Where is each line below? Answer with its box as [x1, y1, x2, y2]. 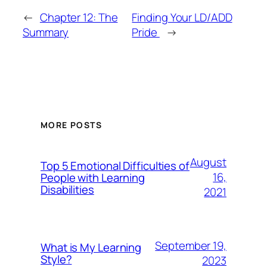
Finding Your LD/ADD [132, 9, 232, 25]
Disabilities [41, 181, 94, 197]
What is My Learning [41, 239, 142, 255]
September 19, [155, 237, 226, 253]
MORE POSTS [41, 119, 102, 131]
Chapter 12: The [39, 9, 118, 25]
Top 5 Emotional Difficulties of [41, 157, 190, 173]
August [190, 154, 226, 170]
